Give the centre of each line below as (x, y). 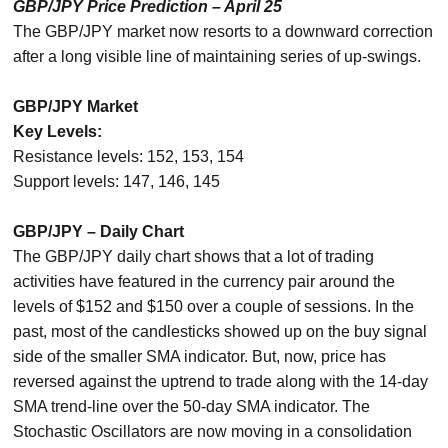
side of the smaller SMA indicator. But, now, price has (200, 356)
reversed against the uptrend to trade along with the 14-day (221, 381)
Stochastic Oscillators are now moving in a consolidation (213, 431)
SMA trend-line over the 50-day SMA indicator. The (192, 406)
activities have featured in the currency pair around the (204, 281)
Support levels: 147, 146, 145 (117, 181)
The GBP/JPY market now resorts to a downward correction (223, 31)
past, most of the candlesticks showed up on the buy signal (220, 331)
